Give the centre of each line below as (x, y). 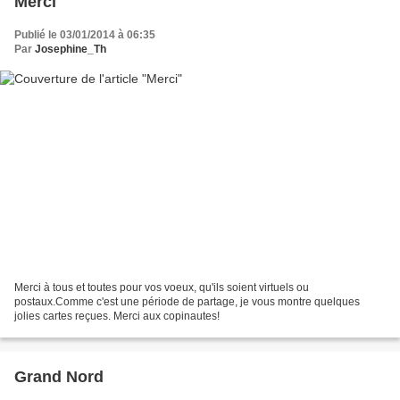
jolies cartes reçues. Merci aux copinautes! (117, 317)
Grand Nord (59, 377)
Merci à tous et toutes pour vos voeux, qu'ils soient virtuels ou (162, 288)
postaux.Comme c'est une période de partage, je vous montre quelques (187, 302)
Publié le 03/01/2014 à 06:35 (85, 34)
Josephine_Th (71, 49)
